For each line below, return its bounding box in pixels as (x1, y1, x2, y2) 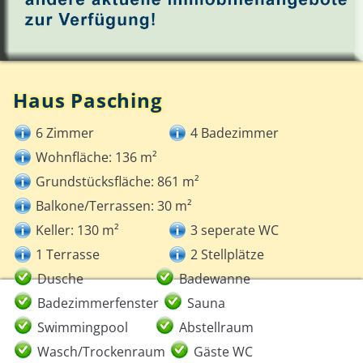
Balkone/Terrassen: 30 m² (36, 196, 193, 215)
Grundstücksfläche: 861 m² (36, 172, 200, 190)
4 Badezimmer (190, 123, 280, 142)
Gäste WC (194, 342, 254, 361)
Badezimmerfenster (37, 293, 160, 312)
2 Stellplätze (190, 245, 265, 263)
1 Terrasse (36, 245, 100, 263)
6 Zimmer (36, 123, 95, 142)
